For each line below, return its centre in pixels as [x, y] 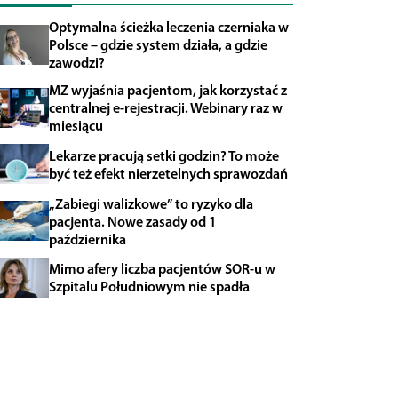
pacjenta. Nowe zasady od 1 [132, 221]
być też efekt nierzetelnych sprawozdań [168, 173]
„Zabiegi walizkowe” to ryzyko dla [151, 203]
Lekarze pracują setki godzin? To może [163, 155]
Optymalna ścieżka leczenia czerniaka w [168, 27]
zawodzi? [76, 63]
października [87, 239]
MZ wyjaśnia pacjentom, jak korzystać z [167, 90]
